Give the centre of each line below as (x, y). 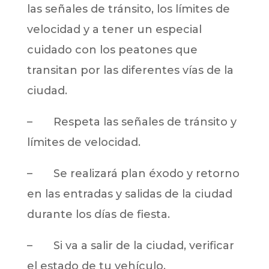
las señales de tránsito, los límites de (128, 9)
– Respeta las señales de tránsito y (131, 122)
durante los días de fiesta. (98, 214)
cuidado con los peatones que (112, 50)
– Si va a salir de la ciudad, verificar (130, 245)
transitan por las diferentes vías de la (130, 70)
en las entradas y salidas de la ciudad (129, 194)
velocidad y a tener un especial (114, 29)
